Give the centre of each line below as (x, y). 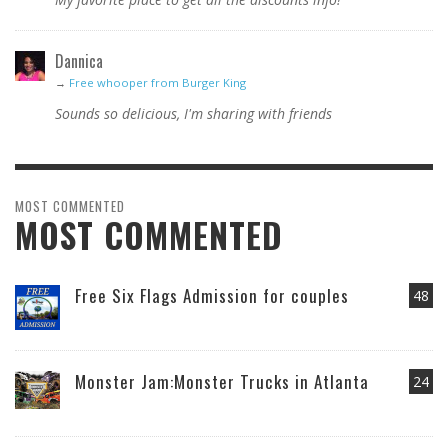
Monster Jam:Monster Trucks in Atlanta (222, 382)
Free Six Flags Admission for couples (212, 296)
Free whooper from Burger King (157, 83)
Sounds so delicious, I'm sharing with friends (193, 114)
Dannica (79, 61)
